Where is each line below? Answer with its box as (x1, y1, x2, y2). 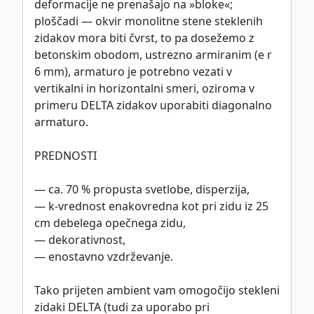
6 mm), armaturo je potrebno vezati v (34, 64, 232, 80)
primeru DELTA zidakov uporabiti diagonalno (34, 97, 272, 114)
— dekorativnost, (34, 232, 125, 248)
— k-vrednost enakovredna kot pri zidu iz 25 (34, 198, 268, 214)
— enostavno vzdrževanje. (34, 249, 173, 265)
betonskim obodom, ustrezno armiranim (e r (34, 47, 272, 63)
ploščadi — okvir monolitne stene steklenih (34, 13, 263, 29)
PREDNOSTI (34, 148, 97, 164)
